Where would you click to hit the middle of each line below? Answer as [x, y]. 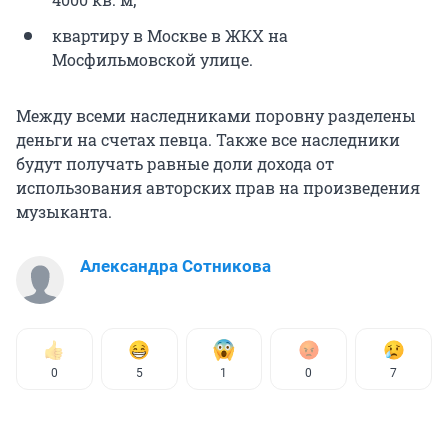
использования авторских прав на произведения [218, 187]
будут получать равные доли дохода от [175, 163]
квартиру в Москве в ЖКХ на [170, 35]
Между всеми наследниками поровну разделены [216, 115]
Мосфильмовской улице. [152, 59]
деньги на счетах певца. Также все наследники [208, 139]
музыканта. [64, 211]
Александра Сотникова [175, 265]
